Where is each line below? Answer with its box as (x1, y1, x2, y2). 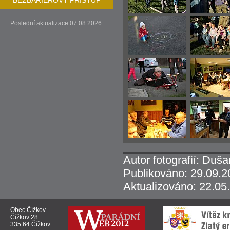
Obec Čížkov (10, 206, 46, 214)
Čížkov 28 (10, 214, 38, 221)
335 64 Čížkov (10, 221, 50, 228)
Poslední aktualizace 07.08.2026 (10, 20, 102, 27)
